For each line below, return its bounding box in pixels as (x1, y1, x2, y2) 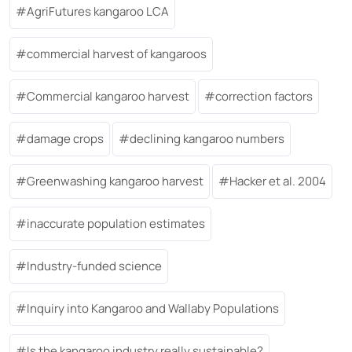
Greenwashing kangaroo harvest (27, 173, 203, 190)
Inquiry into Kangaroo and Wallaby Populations (27, 300, 279, 317)
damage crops (27, 130, 104, 148)
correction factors (215, 88, 313, 105)
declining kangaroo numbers (130, 130, 284, 148)
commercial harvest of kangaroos (27, 46, 207, 63)
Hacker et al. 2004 (229, 173, 326, 190)
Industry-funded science (27, 258, 162, 275)
